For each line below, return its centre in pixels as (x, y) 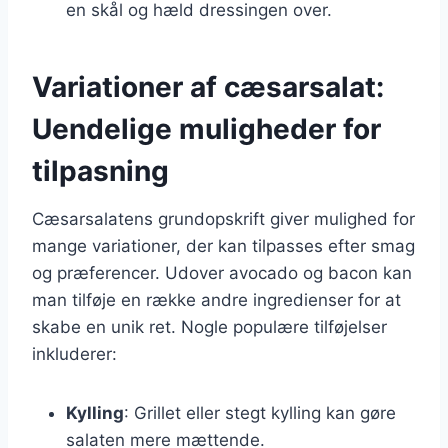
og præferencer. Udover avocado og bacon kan (222, 272)
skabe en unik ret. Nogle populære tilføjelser (209, 326)
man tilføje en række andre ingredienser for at (216, 299)
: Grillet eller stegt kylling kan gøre (260, 412)
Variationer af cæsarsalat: (208, 86)
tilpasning (100, 170)
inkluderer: (74, 353)
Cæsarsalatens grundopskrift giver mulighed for (223, 218)
